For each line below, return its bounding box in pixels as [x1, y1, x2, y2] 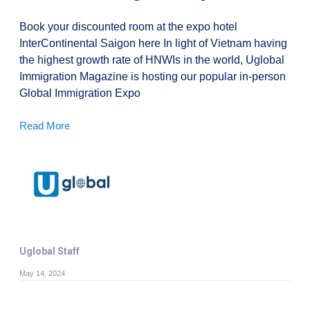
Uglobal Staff [19, 245, 80, 257]
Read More [19, 119, 70, 131]
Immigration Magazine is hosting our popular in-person [19, 70, 286, 82]
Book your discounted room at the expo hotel [19, 20, 237, 33]
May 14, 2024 [19, 268, 65, 277]
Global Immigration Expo [19, 86, 140, 99]
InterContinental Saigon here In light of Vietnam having [19, 37, 287, 49]
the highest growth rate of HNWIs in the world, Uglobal [19, 53, 284, 66]
